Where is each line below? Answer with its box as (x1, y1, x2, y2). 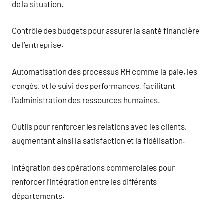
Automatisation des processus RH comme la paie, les (12, 66, 197, 76)
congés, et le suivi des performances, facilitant (12, 80, 175, 90)
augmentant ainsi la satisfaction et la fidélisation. (12, 135, 185, 145)
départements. (12, 190, 65, 200)
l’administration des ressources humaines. (12, 94, 160, 105)
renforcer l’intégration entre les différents (12, 176, 157, 186)
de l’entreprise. (12, 40, 64, 49)
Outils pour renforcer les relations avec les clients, (12, 121, 187, 131)
